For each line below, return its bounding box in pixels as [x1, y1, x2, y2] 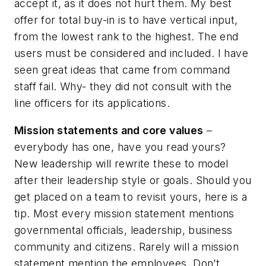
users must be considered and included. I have [14, 47, 248, 60]
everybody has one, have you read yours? [14, 140, 226, 153]
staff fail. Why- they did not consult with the [14, 80, 232, 93]
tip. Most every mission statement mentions [14, 207, 235, 220]
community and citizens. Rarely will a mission [14, 240, 239, 253]
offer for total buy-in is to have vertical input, [14, 14, 238, 27]
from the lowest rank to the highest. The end [14, 30, 239, 43]
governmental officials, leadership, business [14, 223, 233, 236]
